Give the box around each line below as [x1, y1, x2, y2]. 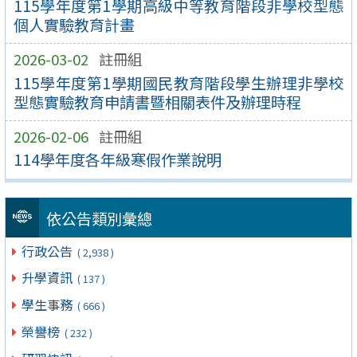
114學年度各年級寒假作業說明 [13, 148, 222, 171]
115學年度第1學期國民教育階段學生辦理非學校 [13, 71, 344, 94]
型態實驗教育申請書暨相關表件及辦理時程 [13, 90, 301, 113]
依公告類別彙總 [45, 206, 152, 229]
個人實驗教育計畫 [13, 13, 135, 36]
